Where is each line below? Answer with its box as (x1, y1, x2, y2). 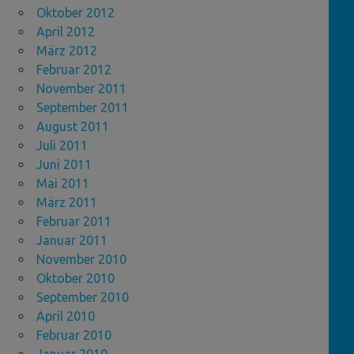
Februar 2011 (36, 214, 111, 229)
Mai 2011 (36, 176, 89, 191)
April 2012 (36, 24, 95, 40)
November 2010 (36, 252, 126, 267)
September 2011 (36, 100, 129, 115)
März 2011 (36, 195, 97, 210)
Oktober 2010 (36, 271, 115, 286)
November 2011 (36, 81, 126, 96)
